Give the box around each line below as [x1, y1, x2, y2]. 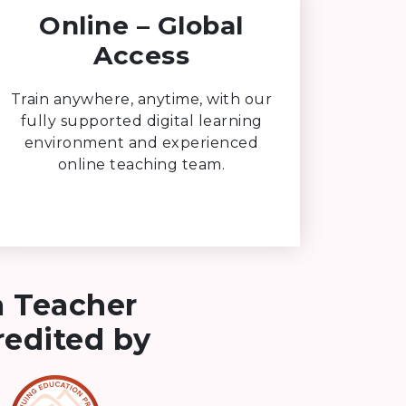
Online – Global [39, 9, 244, 41]
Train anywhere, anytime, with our [10, 90, 273, 108]
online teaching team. [57, 155, 226, 173]
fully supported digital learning [20, 111, 263, 130]
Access [93, 39, 189, 71]
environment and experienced [24, 133, 259, 151]
